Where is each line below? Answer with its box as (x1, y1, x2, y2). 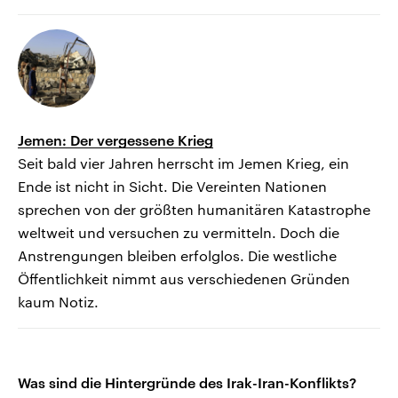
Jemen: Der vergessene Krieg (18, 131, 213, 149)
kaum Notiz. (18, 293, 99, 311)
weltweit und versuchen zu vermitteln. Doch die (18, 224, 339, 242)
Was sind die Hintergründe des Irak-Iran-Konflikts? (18, 374, 356, 392)
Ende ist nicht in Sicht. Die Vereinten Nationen (18, 178, 327, 195)
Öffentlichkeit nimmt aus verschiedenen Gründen (18, 270, 350, 288)
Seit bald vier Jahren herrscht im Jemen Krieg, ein (18, 155, 349, 172)
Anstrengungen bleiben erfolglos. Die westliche (18, 247, 337, 265)
